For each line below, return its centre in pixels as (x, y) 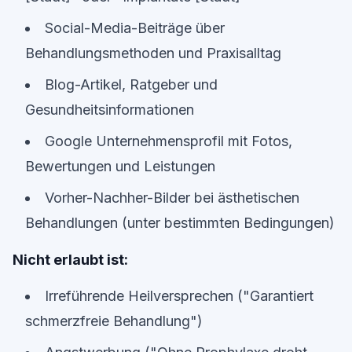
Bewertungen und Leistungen (120, 166)
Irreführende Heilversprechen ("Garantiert (179, 296)
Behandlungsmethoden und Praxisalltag (153, 53)
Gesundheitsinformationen (110, 110)
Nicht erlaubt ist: (70, 260)
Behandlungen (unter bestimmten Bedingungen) (180, 223)
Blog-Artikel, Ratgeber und (131, 84)
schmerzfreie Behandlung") (114, 321)
